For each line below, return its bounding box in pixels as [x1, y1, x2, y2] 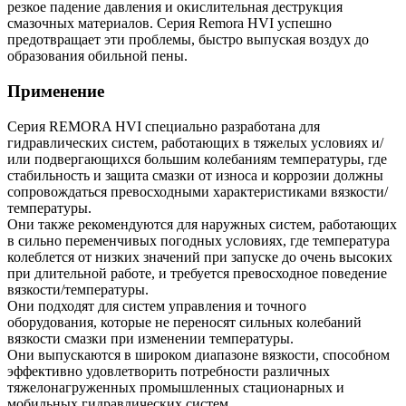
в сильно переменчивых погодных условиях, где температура [7, 232, 390, 248]
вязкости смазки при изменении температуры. [7, 330, 294, 346]
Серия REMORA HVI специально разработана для [7, 118, 320, 134]
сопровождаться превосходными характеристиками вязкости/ [7, 183, 388, 199]
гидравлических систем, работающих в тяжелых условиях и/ [7, 134, 383, 150]
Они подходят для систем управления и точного [7, 297, 306, 314]
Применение [7, 81, 104, 101]
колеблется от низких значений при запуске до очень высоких [7, 248, 392, 265]
